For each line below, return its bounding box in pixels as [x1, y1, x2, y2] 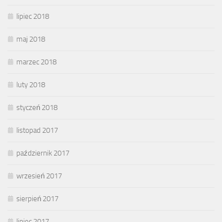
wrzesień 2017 [16, 171, 62, 180]
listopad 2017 [16, 125, 58, 135]
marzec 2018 [16, 57, 56, 66]
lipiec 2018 [16, 11, 49, 21]
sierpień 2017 [16, 194, 58, 203]
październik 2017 [16, 148, 69, 158]
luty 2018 [16, 80, 45, 89]
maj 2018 [16, 34, 45, 44]
